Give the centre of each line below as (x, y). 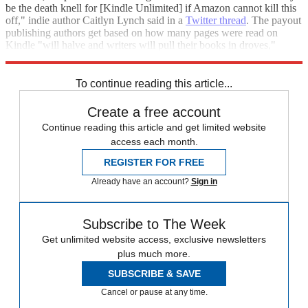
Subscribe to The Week (154, 224)
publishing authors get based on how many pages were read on (142, 33)
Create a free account (154, 112)
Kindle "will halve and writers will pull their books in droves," (141, 45)
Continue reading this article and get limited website (154, 128)
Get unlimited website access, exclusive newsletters (154, 240)
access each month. (154, 142)
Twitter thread (216, 21)
